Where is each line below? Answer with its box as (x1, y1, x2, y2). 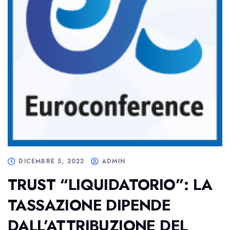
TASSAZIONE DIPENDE (8, 194, 171, 216)
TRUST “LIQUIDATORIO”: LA (8, 174, 213, 196)
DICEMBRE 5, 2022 (18, 157, 85, 166)
